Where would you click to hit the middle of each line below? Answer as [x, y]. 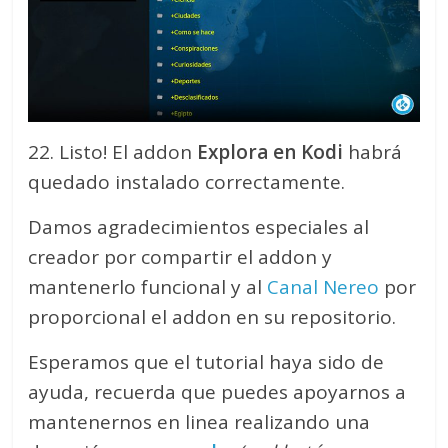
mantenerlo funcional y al [148, 287]
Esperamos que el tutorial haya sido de [206, 362]
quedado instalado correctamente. [187, 182]
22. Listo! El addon [110, 152]
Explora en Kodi [268, 152]
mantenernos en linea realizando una [199, 422]
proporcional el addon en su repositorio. [212, 317]
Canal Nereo [323, 287]
